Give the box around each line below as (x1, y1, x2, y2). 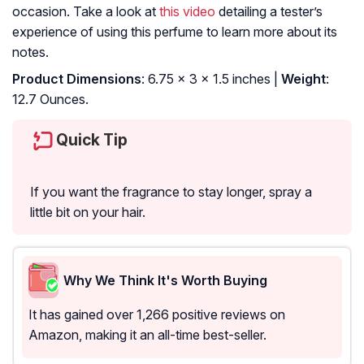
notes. (12, 44, 49, 61)
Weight (278, 71, 326, 88)
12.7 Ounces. (12, 91, 89, 108)
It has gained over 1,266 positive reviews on (28, 306, 285, 323)
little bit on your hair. (30, 204, 145, 221)
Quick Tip (56, 130, 128, 150)
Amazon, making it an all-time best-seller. (28, 327, 266, 344)
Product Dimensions (12, 71, 141, 88)
